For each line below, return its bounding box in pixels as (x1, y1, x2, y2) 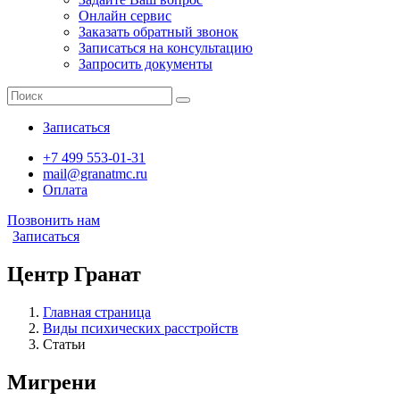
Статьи (43, 336, 86, 352)
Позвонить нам (7, 212, 100, 228)
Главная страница (43, 304, 151, 320)
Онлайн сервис (79, 8, 171, 23)
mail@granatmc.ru (43, 166, 147, 181)
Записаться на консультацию (79, 40, 253, 55)
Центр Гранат (7, 262, 141, 286)
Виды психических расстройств (43, 320, 238, 336)
